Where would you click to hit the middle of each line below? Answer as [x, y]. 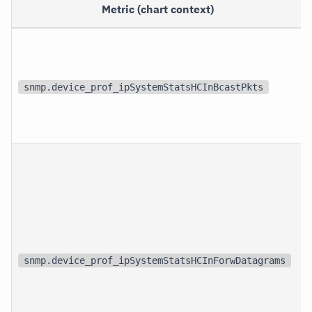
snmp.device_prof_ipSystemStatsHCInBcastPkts [144, 87]
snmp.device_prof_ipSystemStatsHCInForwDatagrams [155, 260]
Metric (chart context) [158, 9]
